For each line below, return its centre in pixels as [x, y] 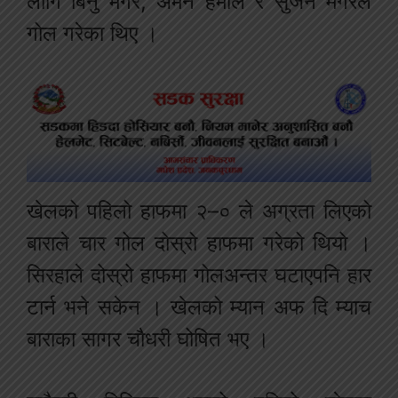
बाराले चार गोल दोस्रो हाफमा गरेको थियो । [199, 243]
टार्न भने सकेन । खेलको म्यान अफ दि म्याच [199, 307]
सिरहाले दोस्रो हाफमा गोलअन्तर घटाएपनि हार [199, 275]
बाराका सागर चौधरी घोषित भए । [148, 339]
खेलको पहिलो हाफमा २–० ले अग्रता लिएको [199, 211]
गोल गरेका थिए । [92, 34]
